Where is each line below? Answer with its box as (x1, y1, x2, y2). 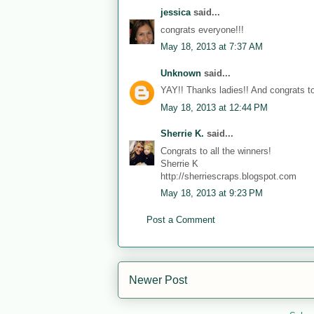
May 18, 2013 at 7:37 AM (161, 41, 263, 52)
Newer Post (129, 274, 187, 286)
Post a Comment (146, 214, 215, 225)
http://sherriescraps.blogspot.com (161, 170, 296, 182)
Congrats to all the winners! (161, 145, 271, 156)
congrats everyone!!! (161, 24, 244, 35)
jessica (161, 7, 191, 18)
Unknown (161, 67, 201, 78)
